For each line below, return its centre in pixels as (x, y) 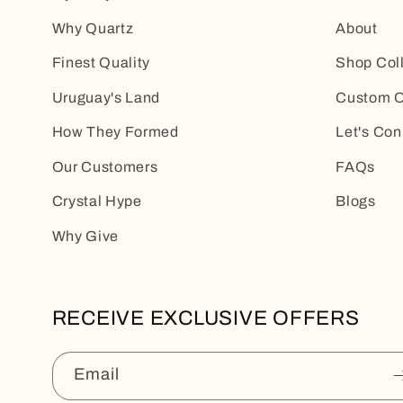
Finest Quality (101, 63)
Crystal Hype (97, 201)
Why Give (85, 236)
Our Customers (105, 166)
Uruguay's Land (106, 97)
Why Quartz (93, 28)
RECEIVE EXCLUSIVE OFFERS (206, 318)
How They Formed (115, 132)
